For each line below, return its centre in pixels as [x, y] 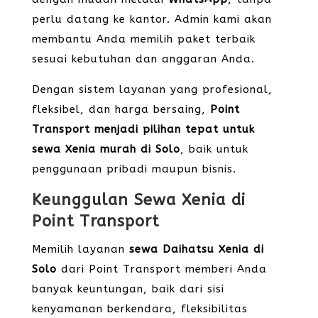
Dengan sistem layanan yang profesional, [152, 89]
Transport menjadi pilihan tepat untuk [143, 129]
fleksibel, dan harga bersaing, [121, 109]
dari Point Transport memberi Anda [161, 269]
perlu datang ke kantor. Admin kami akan [152, 19]
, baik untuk [214, 149]
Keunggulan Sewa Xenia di [138, 200]
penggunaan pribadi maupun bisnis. [134, 169]
